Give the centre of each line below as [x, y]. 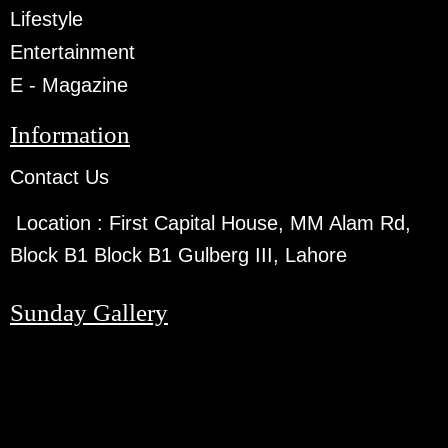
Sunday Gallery [89, 312]
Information [70, 134]
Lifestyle [46, 18]
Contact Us [59, 176]
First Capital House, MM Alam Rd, [260, 222]
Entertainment [72, 51]
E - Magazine [69, 84]
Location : [60, 222]
